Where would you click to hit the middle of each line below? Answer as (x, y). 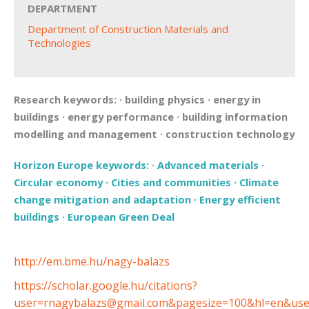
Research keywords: (67, 99)
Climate (259, 182)
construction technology (230, 133)
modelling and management (86, 133)
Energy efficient (240, 199)
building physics (165, 99)
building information (235, 116)
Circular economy (58, 182)
